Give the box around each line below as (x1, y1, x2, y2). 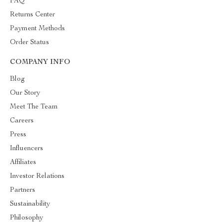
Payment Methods (10, 25, 65, 32)
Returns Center (10, 11, 55, 18)
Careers (10, 117, 34, 124)
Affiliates (10, 159, 36, 166)
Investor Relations (10, 173, 64, 180)
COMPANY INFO (10, 59, 70, 66)
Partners (10, 187, 35, 194)
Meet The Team (10, 104, 58, 111)
